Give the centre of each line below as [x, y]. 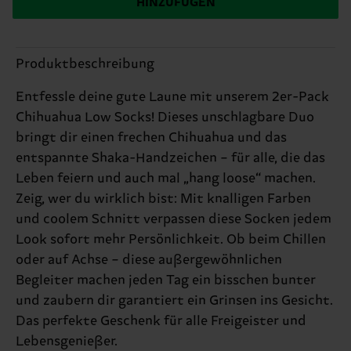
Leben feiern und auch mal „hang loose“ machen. [166, 178]
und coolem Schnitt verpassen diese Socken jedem [174, 219]
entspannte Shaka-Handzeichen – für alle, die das [170, 158]
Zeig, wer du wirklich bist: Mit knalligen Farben [163, 199]
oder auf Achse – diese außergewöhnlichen [149, 260]
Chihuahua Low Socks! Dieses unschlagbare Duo [165, 117]
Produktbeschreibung [85, 64]
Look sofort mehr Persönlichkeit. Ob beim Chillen [171, 239]
